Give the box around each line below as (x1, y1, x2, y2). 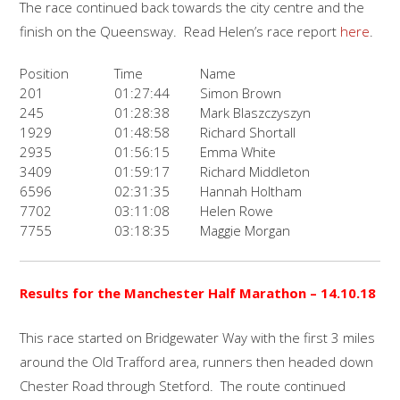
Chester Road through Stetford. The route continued (20, 376, 346, 395)
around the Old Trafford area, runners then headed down (20, 352, 374, 371)
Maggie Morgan (200, 221, 291, 240)
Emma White (200, 143, 277, 162)
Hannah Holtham (200, 182, 303, 201)
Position (20, 64, 70, 83)
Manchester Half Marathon (124, 284, 311, 303)
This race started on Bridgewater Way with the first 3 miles (20, 328, 376, 346)
